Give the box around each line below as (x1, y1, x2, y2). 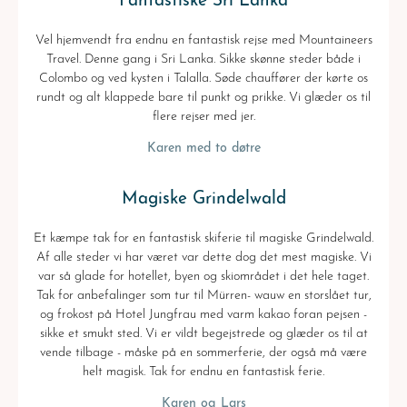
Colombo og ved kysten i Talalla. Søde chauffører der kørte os (39, 72, 368, 85)
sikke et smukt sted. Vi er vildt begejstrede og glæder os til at (39, 327, 368, 341)
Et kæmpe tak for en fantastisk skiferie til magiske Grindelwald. (34, 232, 373, 245)
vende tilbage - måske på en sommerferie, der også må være (40, 346, 367, 360)
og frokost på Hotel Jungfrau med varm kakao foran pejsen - (40, 308, 367, 322)
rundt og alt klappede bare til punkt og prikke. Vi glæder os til (36, 91, 371, 104)
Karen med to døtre (146, 142, 261, 155)
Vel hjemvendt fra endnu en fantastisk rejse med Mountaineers (35, 34, 372, 47)
